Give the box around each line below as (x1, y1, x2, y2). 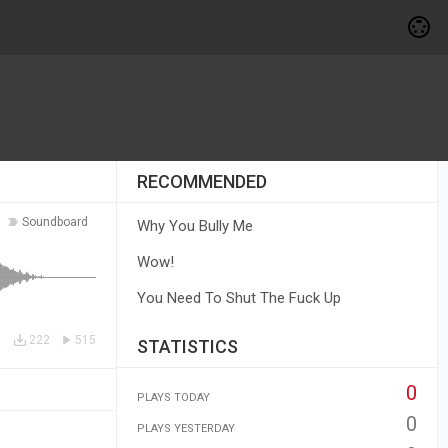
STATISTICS (136, 336, 238, 357)
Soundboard (21, 215, 88, 229)
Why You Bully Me (136, 217, 253, 235)
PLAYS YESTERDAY (136, 422, 235, 435)
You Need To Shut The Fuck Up (136, 289, 341, 307)
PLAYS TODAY (136, 391, 210, 404)
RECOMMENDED (136, 171, 267, 192)
